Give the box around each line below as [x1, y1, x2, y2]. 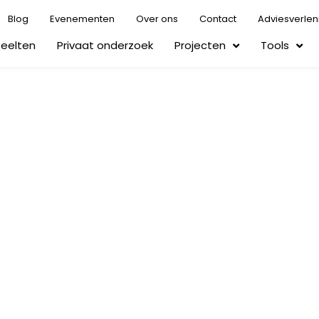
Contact [199, 12, 237, 26]
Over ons [136, 12, 179, 26]
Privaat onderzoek [57, 38, 154, 53]
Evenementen [50, 12, 115, 26]
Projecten [174, 38, 226, 53]
